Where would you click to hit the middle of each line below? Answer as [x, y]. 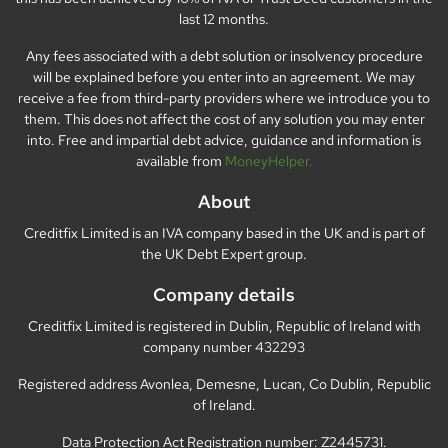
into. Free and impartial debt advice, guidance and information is [224, 139]
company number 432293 [224, 346]
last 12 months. [224, 18]
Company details [224, 294]
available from [180, 160]
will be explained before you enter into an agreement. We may [224, 76]
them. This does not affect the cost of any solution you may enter [224, 118]
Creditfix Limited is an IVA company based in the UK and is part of [224, 232]
